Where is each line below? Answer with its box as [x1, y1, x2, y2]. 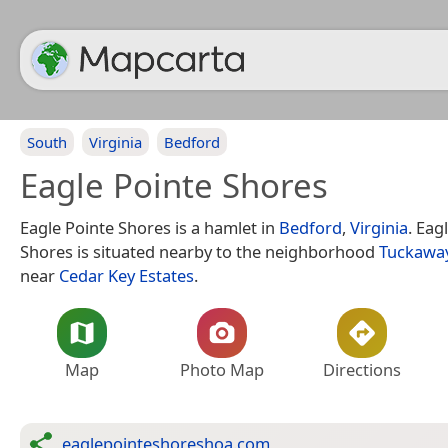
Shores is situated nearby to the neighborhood [20, 240, 379, 263]
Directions [323, 358, 401, 381]
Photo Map [180, 358, 264, 381]
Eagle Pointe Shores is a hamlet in [20, 216, 279, 239]
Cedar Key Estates [59, 264, 194, 287]
